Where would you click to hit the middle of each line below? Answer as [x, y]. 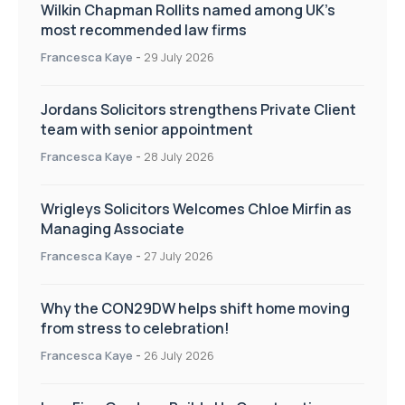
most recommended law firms [144, 30]
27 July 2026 [179, 256]
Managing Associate [113, 229]
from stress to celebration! [135, 329]
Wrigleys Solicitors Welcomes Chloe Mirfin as [196, 209]
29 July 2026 [179, 57]
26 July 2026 [179, 356]
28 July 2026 [179, 157]
